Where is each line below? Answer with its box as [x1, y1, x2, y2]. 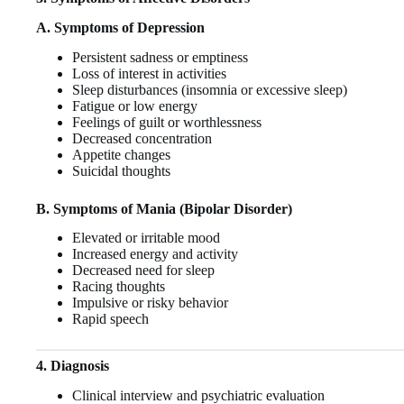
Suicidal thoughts [72, 162, 170, 179]
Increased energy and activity [72, 246, 238, 262]
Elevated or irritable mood [72, 230, 220, 246]
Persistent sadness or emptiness [72, 49, 248, 65]
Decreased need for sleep [72, 262, 215, 279]
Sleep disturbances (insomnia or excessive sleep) [72, 81, 347, 97]
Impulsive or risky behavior [72, 295, 228, 311]
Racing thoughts [72, 279, 165, 295]
